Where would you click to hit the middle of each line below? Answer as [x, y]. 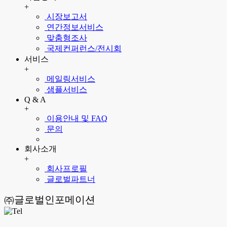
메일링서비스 [70, 79]
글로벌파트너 [70, 179]
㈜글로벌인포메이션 [50, 199]
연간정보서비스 [74, 27]
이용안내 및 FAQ [76, 118]
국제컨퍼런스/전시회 [83, 48]
